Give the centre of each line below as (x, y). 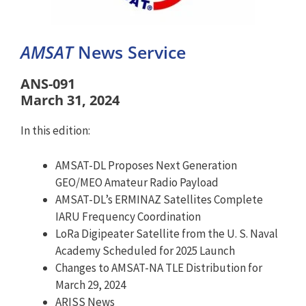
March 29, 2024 (91, 284)
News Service (132, 52)
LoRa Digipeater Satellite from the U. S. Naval (167, 233)
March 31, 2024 (70, 100)
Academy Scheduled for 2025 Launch (145, 250)
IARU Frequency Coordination (128, 216)
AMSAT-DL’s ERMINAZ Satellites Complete (159, 199)
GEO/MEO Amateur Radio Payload (137, 182)
